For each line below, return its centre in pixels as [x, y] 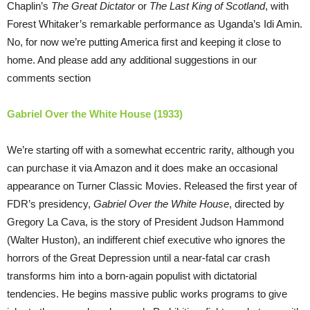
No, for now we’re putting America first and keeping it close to [144, 42]
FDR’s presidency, [50, 204]
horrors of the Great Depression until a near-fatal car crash [138, 258]
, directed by [257, 204]
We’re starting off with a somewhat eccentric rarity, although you [151, 150]
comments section [49, 78]
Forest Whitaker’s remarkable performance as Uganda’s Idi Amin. [155, 24]
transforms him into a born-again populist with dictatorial [132, 276]
